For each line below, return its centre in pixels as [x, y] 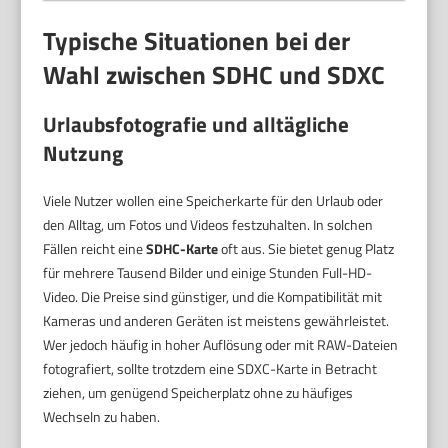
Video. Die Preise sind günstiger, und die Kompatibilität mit [213, 297]
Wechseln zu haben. [102, 417]
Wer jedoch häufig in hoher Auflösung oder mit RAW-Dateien [221, 345]
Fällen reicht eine [95, 249]
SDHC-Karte [182, 249]
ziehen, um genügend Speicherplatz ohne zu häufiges [198, 393]
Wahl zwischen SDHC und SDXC [214, 74]
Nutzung [83, 153]
